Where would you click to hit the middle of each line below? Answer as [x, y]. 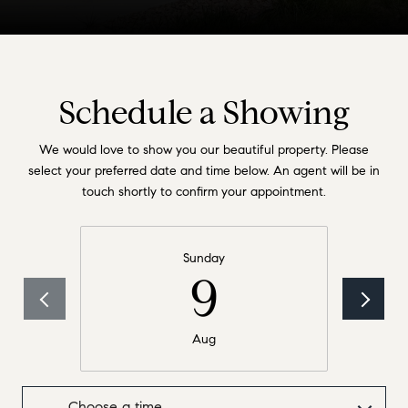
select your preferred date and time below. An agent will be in [204, 170]
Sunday [204, 259]
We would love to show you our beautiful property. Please [204, 149]
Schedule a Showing [204, 112]
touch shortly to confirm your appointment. [204, 191]
